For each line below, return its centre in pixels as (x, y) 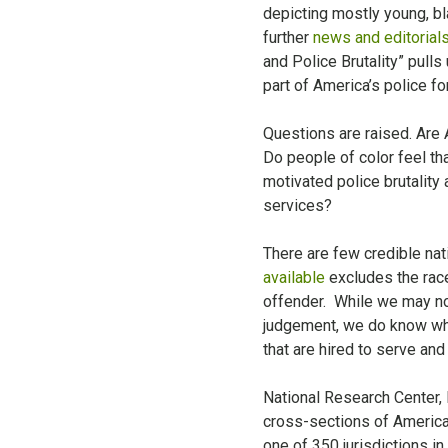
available (293, 277)
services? (297, 205)
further (287, 37)
